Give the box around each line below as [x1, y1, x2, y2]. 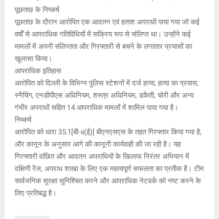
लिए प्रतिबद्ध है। [15, 189, 57, 198]
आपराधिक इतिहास [15, 66, 61, 76]
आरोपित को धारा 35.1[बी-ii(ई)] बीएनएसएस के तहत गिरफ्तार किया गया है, [15, 128, 201, 137]
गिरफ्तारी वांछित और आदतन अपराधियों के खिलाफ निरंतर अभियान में [15, 152, 189, 161]
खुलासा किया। [15, 54, 52, 64]
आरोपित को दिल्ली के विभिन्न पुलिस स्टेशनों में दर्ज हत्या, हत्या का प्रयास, [15, 79, 198, 88]
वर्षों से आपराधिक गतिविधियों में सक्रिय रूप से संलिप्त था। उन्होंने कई [15, 30, 191, 39]
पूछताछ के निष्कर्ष [15, 5, 59, 15]
